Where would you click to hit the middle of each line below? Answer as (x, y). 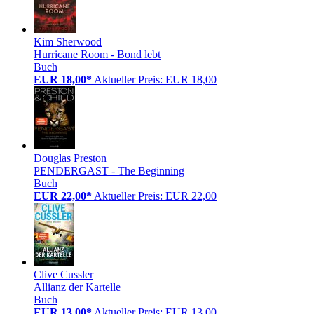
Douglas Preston (70, 158)
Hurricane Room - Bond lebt (97, 54)
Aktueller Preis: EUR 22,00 (155, 196)
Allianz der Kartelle (77, 287)
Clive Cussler (63, 274)
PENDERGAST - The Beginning (109, 170)
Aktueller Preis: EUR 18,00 (155, 79)
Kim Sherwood (68, 41)
